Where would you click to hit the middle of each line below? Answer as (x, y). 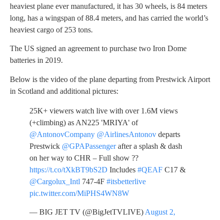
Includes (123, 169)
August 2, (160, 212)
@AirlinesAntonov (126, 134)
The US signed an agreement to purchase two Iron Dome (98, 49)
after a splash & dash (149, 146)
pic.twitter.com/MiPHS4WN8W (79, 193)
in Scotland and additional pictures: (64, 91)
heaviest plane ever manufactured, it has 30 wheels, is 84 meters (109, 6)
